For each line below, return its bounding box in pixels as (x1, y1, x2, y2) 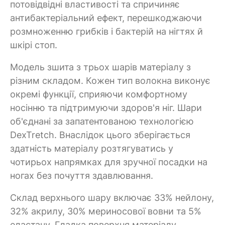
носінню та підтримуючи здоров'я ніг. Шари (10, 102, 202, 113)
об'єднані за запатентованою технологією (10, 116, 194, 127)
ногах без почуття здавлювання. (10, 170, 153, 181)
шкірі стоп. (10, 39, 57, 50)
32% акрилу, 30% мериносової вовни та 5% (10, 205, 201, 216)
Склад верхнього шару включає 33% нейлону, (10, 192, 214, 203)
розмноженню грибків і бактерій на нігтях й (10, 26, 203, 37)
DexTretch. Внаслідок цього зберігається (10, 129, 190, 140)
